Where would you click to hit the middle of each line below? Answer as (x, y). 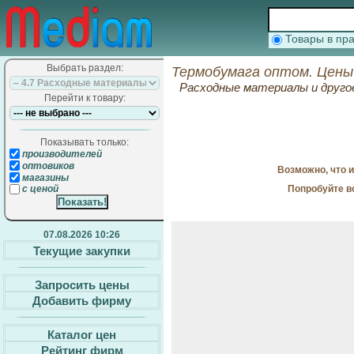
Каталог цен (82, 334)
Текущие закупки (82, 250)
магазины (44, 177)
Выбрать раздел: (85, 68)
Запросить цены (82, 284)
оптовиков (47, 166)
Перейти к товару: (85, 98)
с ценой (39, 189)
